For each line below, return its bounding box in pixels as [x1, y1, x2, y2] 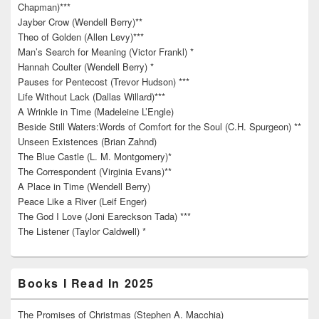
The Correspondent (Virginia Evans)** [18, 164, 172, 179]
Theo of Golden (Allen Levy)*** [18, 30, 144, 44]
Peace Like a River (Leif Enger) [18, 194, 147, 209]
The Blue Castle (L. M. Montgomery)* [18, 150, 172, 164]
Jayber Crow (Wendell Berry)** [18, 15, 142, 29]
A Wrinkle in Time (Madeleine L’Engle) [18, 105, 174, 119]
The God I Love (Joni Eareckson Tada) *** [18, 209, 191, 224]
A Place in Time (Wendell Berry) [18, 179, 150, 194]
